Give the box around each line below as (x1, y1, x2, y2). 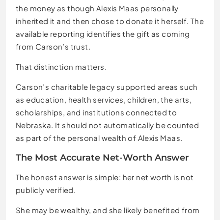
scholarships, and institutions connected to (16, 107, 177, 117)
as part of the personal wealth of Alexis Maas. (16, 133, 183, 142)
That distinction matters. (16, 61, 107, 71)
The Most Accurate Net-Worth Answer (16, 152, 189, 163)
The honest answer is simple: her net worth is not (16, 172, 194, 182)
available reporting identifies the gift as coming (16, 28, 190, 38)
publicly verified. (16, 185, 76, 194)
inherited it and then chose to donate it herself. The (16, 16, 204, 26)
